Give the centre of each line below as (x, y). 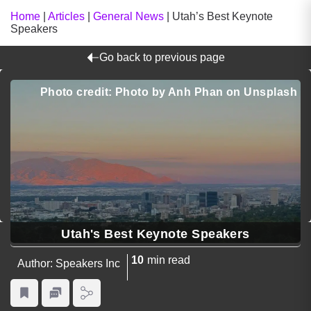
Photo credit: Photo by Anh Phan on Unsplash (168, 92)
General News (128, 16)
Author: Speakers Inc (69, 264)
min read (169, 260)
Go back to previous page (162, 57)
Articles (66, 16)
